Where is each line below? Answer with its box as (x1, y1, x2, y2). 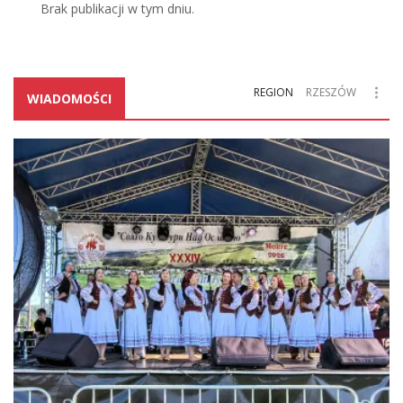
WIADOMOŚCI (27, 90, 112, 108)
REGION (254, 85, 293, 101)
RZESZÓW (306, 85, 356, 101)
